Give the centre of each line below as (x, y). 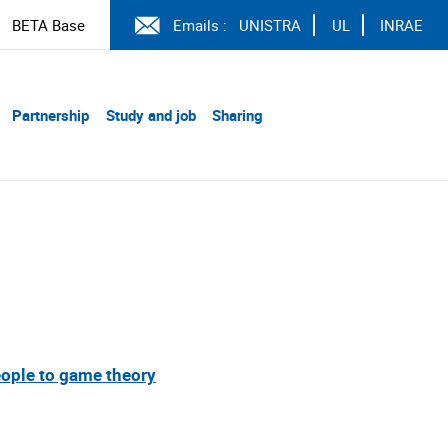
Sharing (237, 115)
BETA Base (48, 25)
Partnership (50, 115)
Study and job (150, 115)
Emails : (199, 25)
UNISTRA (270, 25)
